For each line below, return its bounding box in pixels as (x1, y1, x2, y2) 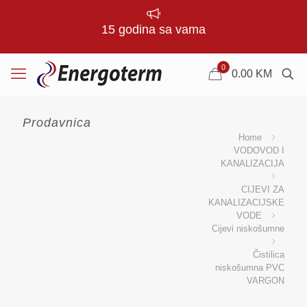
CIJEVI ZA (241, 184, 284, 195)
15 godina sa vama (101, 23, 206, 36)
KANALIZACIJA (221, 158, 284, 169)
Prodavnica (23, 116, 91, 130)
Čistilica (253, 249, 284, 260)
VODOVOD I (234, 145, 284, 156)
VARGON (247, 275, 284, 286)
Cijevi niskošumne (212, 223, 284, 234)
